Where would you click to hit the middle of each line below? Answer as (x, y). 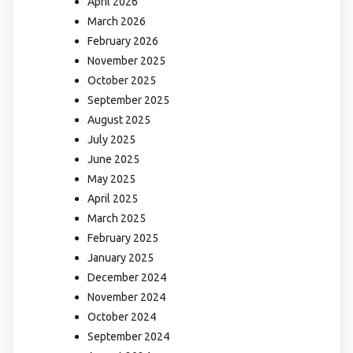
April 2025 (113, 199)
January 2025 (121, 258)
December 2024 (127, 278)
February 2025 (123, 238)
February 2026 (123, 41)
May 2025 (111, 179)
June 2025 (113, 160)
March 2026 (117, 22)
